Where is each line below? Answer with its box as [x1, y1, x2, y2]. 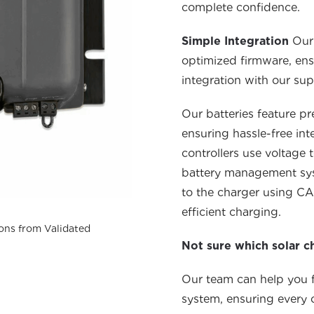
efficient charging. [182, 205, 281, 219]
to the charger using [182, 186, 296, 199]
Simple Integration [182, 34, 292, 48]
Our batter [182, 107, 239, 121]
